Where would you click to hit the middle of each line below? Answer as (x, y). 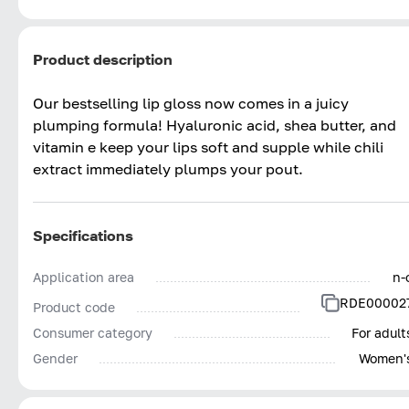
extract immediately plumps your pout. (168, 168)
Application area (84, 277)
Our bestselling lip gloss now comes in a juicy (191, 103)
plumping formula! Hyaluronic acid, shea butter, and (215, 125)
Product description (103, 59)
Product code (74, 307)
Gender (55, 358)
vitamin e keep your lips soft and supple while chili (208, 147)
